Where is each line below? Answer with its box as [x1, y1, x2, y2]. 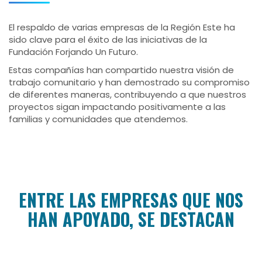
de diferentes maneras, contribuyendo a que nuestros [9, 88, 246, 101]
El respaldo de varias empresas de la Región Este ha [9, 20, 235, 33]
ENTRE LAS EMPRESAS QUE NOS [19, 186, 243, 213]
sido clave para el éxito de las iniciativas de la [9, 33, 207, 46]
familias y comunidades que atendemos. [9, 112, 188, 125]
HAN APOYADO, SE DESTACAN [27, 205, 235, 232]
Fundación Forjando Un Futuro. [9, 45, 138, 58]
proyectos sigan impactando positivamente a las [9, 100, 226, 113]
